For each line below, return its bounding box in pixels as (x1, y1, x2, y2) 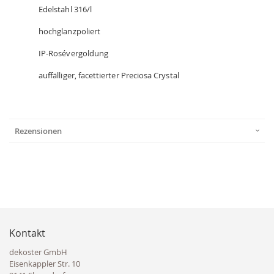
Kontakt (9, 226, 45, 240)
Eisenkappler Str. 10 (9, 258, 80, 270)
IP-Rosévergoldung (39, 48, 109, 59)
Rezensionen (15, 125, 62, 137)
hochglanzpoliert (39, 26, 101, 37)
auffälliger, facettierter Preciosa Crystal (39, 70, 179, 81)
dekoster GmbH (9, 246, 67, 258)
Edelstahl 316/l (39, 4, 92, 15)
